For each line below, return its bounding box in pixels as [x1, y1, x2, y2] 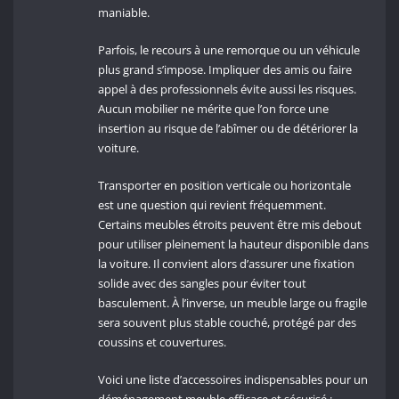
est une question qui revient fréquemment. [98, 197, 327, 214]
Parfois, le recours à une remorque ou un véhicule [98, 41, 361, 58]
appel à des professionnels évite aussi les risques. [98, 80, 357, 97]
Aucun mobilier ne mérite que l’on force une [98, 100, 330, 117]
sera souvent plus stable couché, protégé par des [98, 314, 357, 331]
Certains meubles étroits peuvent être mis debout [98, 216, 362, 233]
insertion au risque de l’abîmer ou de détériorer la [98, 119, 359, 136]
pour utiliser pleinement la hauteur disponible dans [98, 236, 370, 253]
